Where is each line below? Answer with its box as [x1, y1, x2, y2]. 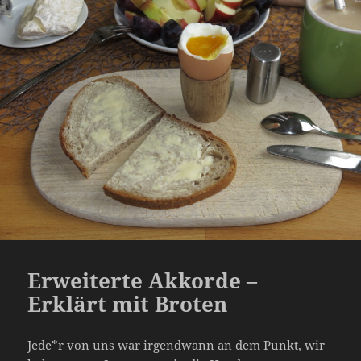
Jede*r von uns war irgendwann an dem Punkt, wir [27, 336, 326, 353]
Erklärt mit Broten [27, 288, 228, 318]
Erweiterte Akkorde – [27, 265, 258, 295]
